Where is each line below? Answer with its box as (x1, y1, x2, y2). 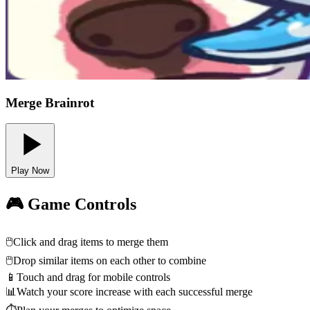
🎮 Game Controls (6, 195, 136, 214)
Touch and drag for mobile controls (17, 271, 170, 284)
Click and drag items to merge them (13, 236, 168, 248)
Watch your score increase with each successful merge (17, 286, 253, 298)
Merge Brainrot (6, 95, 94, 110)
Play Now (11, 165, 49, 176)
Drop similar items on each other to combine (13, 255, 206, 267)
